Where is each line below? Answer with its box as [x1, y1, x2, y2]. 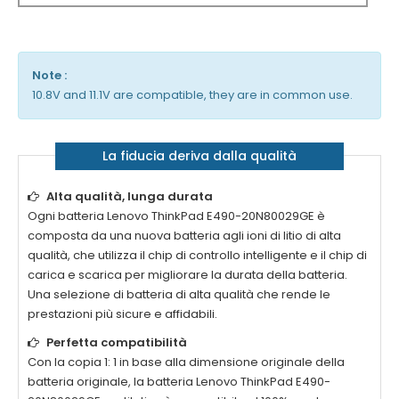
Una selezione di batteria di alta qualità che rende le [28, 286, 330, 304]
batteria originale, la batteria [28, 373, 196, 391]
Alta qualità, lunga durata [46, 188, 213, 206]
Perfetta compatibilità [46, 334, 187, 352]
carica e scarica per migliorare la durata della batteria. [28, 266, 347, 284]
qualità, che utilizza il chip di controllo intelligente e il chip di [28, 247, 367, 265]
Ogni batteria [28, 208, 107, 225]
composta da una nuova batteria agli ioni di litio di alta [28, 227, 341, 245]
